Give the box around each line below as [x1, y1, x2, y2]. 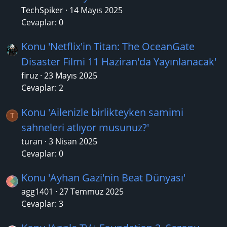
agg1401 [21, 185, 53, 197]
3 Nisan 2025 [49, 135, 97, 147]
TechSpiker [21, 4, 63, 16]
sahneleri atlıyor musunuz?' [21, 120, 149, 134]
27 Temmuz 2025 [59, 185, 124, 197]
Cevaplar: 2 [21, 82, 63, 94]
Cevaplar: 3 [21, 198, 63, 209]
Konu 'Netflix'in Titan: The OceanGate [21, 40, 195, 54]
